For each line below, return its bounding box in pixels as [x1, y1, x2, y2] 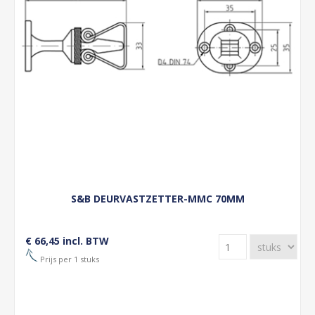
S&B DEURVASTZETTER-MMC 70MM [70, 192, 245, 205]
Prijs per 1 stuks [38, 253, 99, 264]
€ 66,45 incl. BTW [25, 234, 109, 247]
